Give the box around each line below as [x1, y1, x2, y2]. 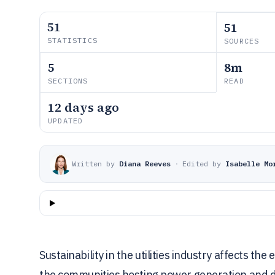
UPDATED [48, 116, 83, 125]
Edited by [182, 159, 221, 168]
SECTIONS [48, 76, 88, 85]
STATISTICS [47, 36, 98, 45]
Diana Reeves [119, 159, 171, 168]
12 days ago [48, 99, 119, 116]
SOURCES [224, 36, 260, 45]
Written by [72, 159, 115, 168]
